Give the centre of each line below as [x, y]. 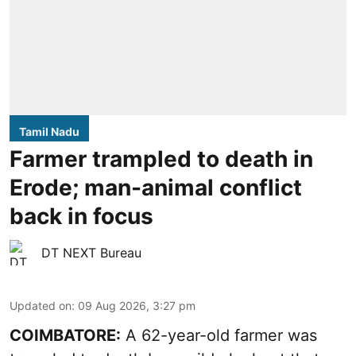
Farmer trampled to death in [161, 159]
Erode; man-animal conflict [156, 188]
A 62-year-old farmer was [219, 336]
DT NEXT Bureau [91, 253]
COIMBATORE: [65, 336]
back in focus [81, 217]
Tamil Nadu [49, 132]
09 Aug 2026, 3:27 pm [137, 306]
